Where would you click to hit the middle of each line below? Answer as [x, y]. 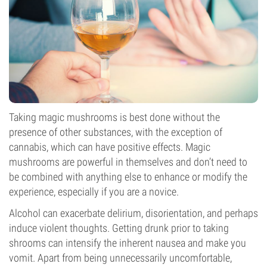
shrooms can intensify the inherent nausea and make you [128, 243]
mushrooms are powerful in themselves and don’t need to [128, 162]
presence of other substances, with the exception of [116, 132]
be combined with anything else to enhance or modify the [128, 177]
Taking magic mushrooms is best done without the [114, 117]
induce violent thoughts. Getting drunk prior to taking [119, 228]
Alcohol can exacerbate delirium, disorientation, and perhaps [133, 213]
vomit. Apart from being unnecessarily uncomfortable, [120, 258]
